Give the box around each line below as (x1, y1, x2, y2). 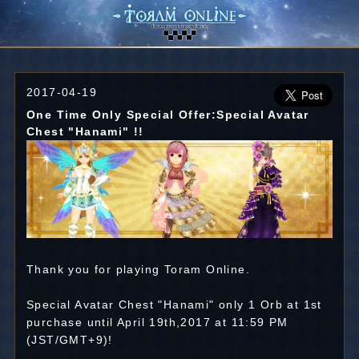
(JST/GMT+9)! (26, 333, 113, 347)
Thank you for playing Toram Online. (26, 263, 250, 276)
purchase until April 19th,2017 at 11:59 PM (26, 316, 288, 329)
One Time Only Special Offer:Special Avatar (26, 108, 309, 121)
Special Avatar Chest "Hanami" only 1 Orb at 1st (26, 298, 322, 312)
